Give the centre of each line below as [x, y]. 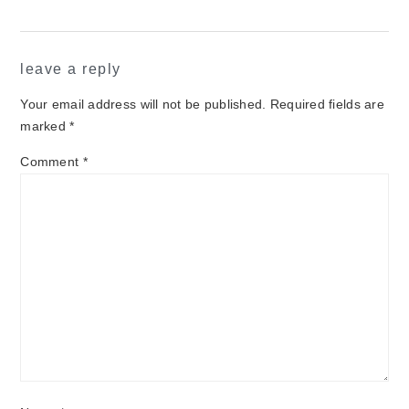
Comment [52, 163]
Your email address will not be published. [143, 105]
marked [45, 127]
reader [65, 50]
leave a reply [71, 69]
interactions [103, 89]
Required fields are [327, 105]
